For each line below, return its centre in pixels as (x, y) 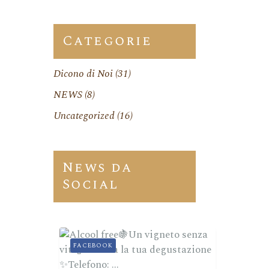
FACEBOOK (93, 246)
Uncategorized (84, 116)
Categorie (107, 41)
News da (97, 168)
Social (90, 185)
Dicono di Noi (83, 74)
